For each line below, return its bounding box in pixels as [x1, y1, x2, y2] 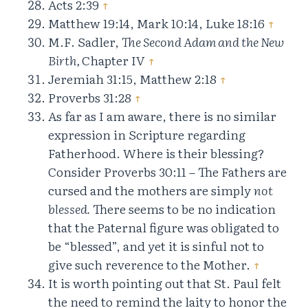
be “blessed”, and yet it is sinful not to [48, 236, 264, 256]
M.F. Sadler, [48, 32, 122, 52]
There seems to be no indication [90, 199, 276, 219]
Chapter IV [82, 51, 148, 70]
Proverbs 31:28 [48, 88, 134, 107]
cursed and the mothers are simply [48, 181, 254, 200]
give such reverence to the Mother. [48, 255, 253, 274]
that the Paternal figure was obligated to [48, 218, 279, 237]
